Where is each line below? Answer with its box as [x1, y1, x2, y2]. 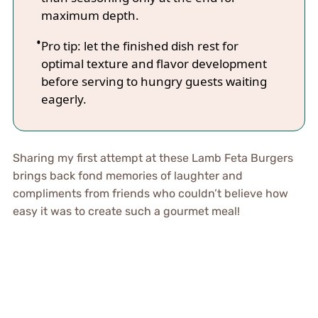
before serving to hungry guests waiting [40, 72, 267, 89]
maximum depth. [40, 6, 139, 23]
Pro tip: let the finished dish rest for [40, 37, 238, 54]
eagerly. [40, 90, 87, 107]
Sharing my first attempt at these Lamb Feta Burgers [12, 151, 293, 165]
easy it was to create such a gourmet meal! [12, 204, 240, 219]
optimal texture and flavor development [40, 55, 267, 72]
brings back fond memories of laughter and [12, 169, 243, 183]
